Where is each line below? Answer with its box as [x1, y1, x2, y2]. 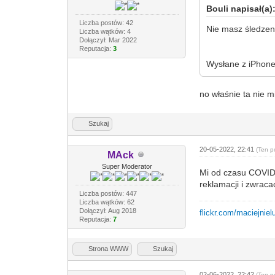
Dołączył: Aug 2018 [79, 206, 136, 214]
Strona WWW [88, 244, 129, 252]
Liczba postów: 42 [79, 18, 133, 26]
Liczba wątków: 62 [79, 198, 134, 206]
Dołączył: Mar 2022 [79, 36, 137, 44]
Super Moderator [101, 162, 152, 170]
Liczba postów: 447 [79, 189, 137, 197]
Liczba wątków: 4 [79, 27, 131, 35]
